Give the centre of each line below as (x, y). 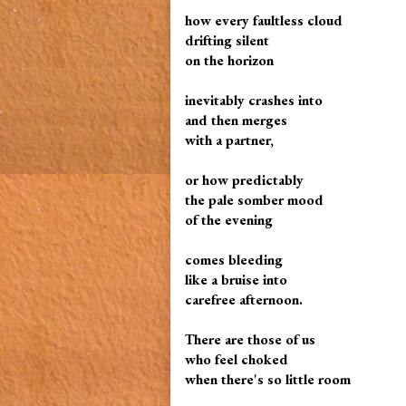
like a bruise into (238, 280)
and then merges (238, 120)
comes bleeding (236, 260)
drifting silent (229, 40)
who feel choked (238, 359)
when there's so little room (270, 379)
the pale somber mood (254, 200)
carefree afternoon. (246, 300)
